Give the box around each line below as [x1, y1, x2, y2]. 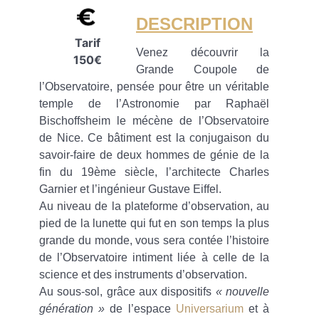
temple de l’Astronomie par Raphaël [39, 97, 269, 110]
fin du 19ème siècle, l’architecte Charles [39, 165, 269, 178]
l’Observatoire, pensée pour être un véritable [39, 80, 269, 93]
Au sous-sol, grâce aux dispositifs [39, 285, 216, 298]
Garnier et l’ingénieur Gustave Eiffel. [39, 182, 221, 195]
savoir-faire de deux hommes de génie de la [39, 148, 269, 161]
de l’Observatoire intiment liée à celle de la [39, 251, 269, 263]
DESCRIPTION [136, 14, 253, 33]
